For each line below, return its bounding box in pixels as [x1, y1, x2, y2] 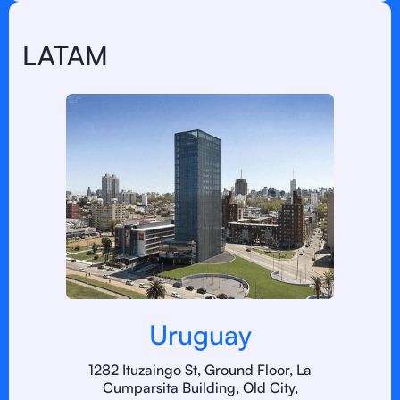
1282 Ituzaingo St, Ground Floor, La [88, 361, 312, 379]
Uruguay [148, 318, 252, 351]
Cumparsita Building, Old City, [102, 379, 298, 396]
